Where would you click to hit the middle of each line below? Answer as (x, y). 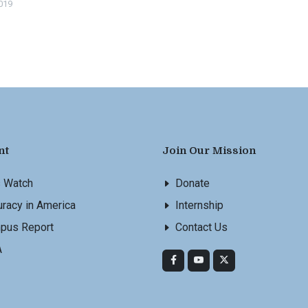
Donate (192, 183)
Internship (199, 205)
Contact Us (201, 227)
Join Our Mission (209, 151)
